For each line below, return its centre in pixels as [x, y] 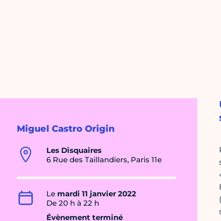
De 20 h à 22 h [73, 203]
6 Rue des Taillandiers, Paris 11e [104, 160]
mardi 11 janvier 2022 [97, 194]
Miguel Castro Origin [66, 129]
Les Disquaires [74, 150]
